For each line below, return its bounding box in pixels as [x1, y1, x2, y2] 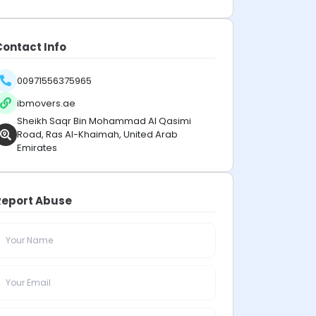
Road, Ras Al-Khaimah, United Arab [17, 128, 178, 141]
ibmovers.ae [17, 96, 75, 110]
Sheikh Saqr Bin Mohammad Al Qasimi [17, 114, 191, 128]
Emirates [17, 141, 57, 154]
